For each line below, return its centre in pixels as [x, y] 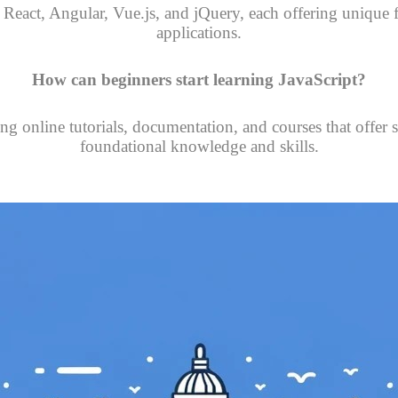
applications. [199, 32]
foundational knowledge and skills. [199, 147]
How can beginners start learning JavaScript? [199, 80]
